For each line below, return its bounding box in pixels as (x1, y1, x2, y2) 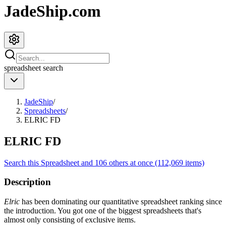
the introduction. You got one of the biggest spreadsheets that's (4, 206, 201, 215)
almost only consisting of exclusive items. (4, 215, 136, 224)
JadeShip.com (4, 2, 101, 21)
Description (4, 177, 51, 188)
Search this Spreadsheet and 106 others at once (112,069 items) (4, 158, 204, 167)
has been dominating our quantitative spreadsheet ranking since (20, 197, 222, 206)
